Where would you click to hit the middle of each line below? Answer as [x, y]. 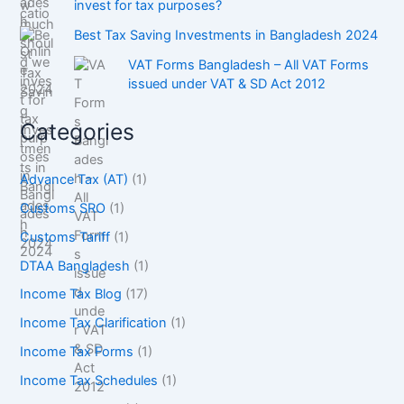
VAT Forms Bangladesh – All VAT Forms [249, 65]
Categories [78, 132]
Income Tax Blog [71, 294]
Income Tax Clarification [94, 323]
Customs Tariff [65, 237]
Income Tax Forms [77, 352]
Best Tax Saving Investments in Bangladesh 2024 [226, 36]
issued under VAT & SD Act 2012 [227, 84]
